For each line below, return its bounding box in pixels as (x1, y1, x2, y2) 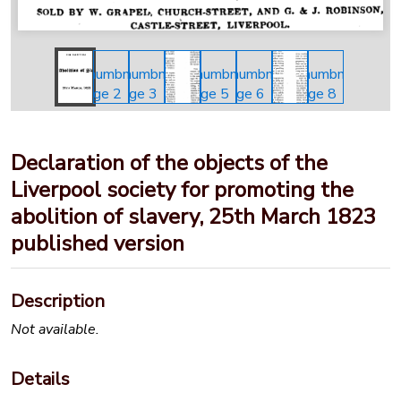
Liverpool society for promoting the (11, 175, 354, 205)
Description (11, 289, 105, 314)
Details (11, 366, 70, 391)
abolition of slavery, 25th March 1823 (11, 202, 376, 232)
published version (11, 229, 184, 259)
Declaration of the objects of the (11, 149, 328, 178)
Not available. (11, 319, 99, 339)
